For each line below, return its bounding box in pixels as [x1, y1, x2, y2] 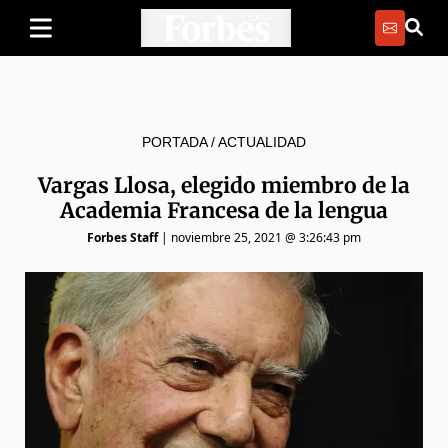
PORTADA [142, 134, 207, 150]
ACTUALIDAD [218, 134, 306, 150]
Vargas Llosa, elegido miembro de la [38, 172, 410, 199]
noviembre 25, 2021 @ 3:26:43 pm [171, 229, 361, 246]
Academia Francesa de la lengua [60, 197, 388, 224]
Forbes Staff [87, 229, 158, 246]
